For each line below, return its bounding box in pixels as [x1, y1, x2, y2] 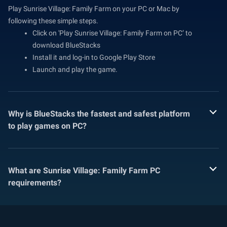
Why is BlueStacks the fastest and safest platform [8, 108, 190, 119]
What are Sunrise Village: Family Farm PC [8, 165, 160, 175]
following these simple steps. [8, 16, 98, 25]
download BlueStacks [32, 41, 100, 49]
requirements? [8, 177, 61, 187]
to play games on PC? [8, 121, 87, 131]
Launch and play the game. [32, 65, 118, 73]
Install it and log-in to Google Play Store [32, 53, 155, 61]
